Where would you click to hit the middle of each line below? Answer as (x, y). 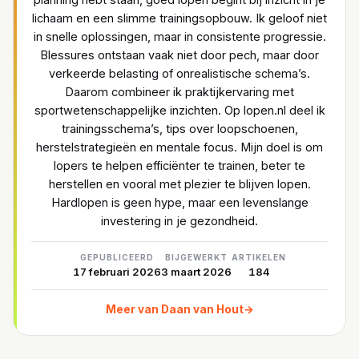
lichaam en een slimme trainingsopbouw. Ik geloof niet (179, 18)
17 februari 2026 (117, 272)
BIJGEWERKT (196, 258)
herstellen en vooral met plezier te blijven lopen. (179, 184)
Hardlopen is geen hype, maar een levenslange (179, 203)
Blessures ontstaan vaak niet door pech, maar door (179, 55)
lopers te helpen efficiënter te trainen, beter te (179, 166)
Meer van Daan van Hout (174, 310)
